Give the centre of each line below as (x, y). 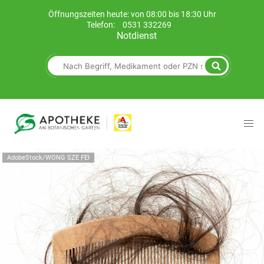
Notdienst (137, 36)
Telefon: (102, 25)
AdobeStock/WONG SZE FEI (48, 158)
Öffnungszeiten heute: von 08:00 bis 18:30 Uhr (132, 14)
